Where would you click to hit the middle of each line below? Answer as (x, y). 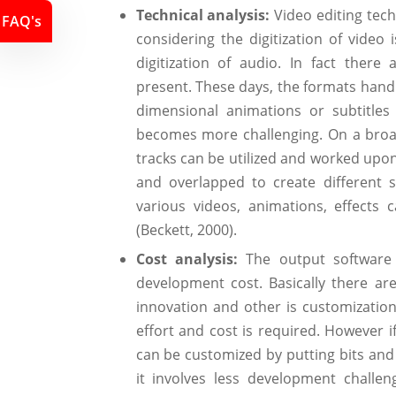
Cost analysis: (191, 259)
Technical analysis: (205, 15)
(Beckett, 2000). (186, 230)
